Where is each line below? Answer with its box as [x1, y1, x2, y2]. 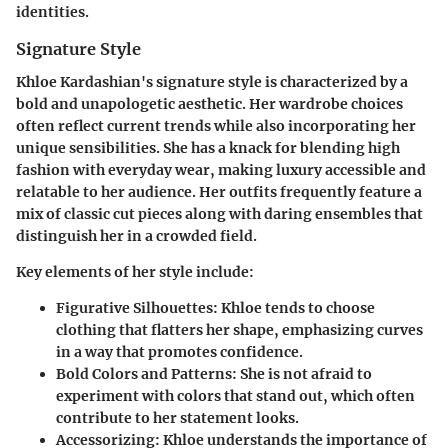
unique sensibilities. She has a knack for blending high [16, 138, 400, 157]
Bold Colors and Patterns [56, 364, 232, 383]
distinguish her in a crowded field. [16, 226, 257, 245]
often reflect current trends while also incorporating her [16, 116, 416, 135]
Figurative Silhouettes [56, 298, 213, 317]
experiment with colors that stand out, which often [56, 386, 415, 405]
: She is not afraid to [232, 364, 372, 383]
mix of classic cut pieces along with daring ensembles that [16, 204, 423, 223]
